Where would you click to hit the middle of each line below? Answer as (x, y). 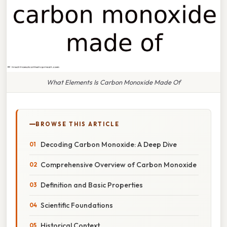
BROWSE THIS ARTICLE (78, 124)
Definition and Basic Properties (92, 185)
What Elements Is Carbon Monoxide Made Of (113, 82)
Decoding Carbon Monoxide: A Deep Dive (109, 144)
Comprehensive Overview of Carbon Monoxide (119, 164)
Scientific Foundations (77, 205)
